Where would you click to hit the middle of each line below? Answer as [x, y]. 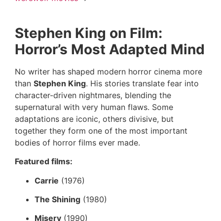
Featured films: [44, 162]
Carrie [47, 180]
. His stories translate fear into [142, 83]
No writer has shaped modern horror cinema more [109, 71]
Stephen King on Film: [89, 33]
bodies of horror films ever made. [77, 142]
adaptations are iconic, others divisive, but [94, 119]
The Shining [57, 200]
